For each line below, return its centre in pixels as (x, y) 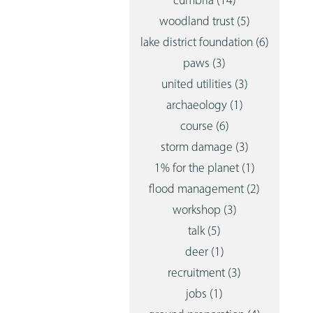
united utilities (198, 85)
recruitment (198, 274)
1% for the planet (198, 169)
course (198, 127)
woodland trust (198, 22)
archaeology (198, 106)
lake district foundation (198, 43)
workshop (198, 211)
